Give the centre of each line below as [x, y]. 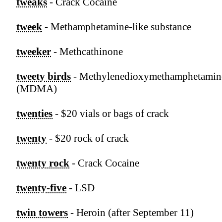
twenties [34, 114]
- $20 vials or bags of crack [111, 114]
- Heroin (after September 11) [131, 213]
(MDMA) [37, 89]
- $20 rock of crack [88, 139]
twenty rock [43, 163]
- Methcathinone [87, 52]
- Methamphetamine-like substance [117, 27]
